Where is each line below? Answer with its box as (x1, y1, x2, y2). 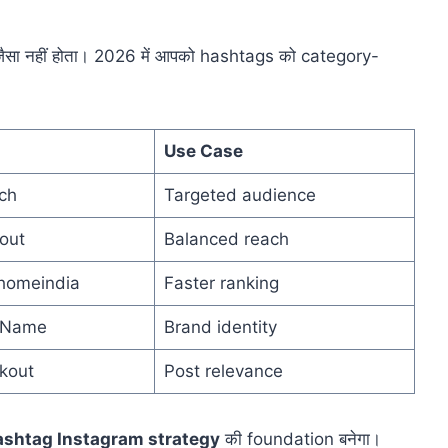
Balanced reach (163, 229, 289, 250)
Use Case (163, 141, 243, 162)
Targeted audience (163, 185, 316, 206)
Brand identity (163, 317, 277, 338)
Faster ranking (163, 273, 279, 294)
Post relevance (163, 361, 283, 382)
